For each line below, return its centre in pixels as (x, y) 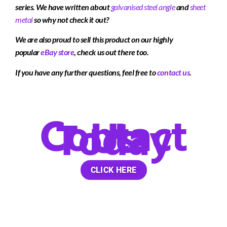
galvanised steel (134, 7)
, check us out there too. (111, 52)
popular (28, 52)
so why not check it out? (71, 19)
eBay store (58, 52)
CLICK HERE (113, 170)
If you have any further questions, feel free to (86, 72)
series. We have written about (63, 7)
